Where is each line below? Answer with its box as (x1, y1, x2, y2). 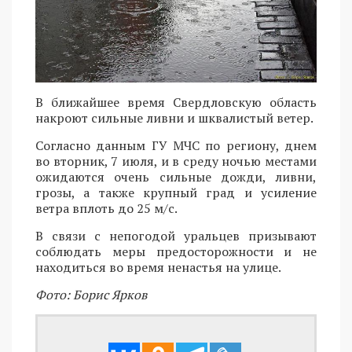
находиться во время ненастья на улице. (35, 258, 281, 277)
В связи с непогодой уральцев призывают (35, 227, 317, 245)
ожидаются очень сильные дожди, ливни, (35, 168, 317, 186)
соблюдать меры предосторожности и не (35, 243, 317, 261)
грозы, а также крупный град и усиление (35, 184, 317, 202)
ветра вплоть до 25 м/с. (35, 200, 178, 218)
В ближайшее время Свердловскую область (35, 93, 317, 112)
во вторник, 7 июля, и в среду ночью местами (35, 152, 317, 170)
